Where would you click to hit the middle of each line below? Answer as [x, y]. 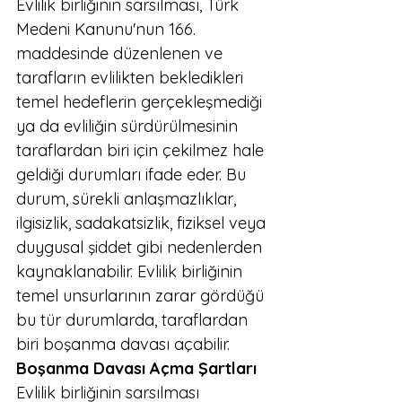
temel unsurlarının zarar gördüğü [142, 296]
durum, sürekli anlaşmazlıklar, [128, 199]
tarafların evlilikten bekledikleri [132, 78]
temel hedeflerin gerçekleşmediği [141, 102]
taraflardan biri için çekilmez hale [142, 150]
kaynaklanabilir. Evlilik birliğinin [131, 271]
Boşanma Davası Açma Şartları [136, 368]
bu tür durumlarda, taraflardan [134, 320]
